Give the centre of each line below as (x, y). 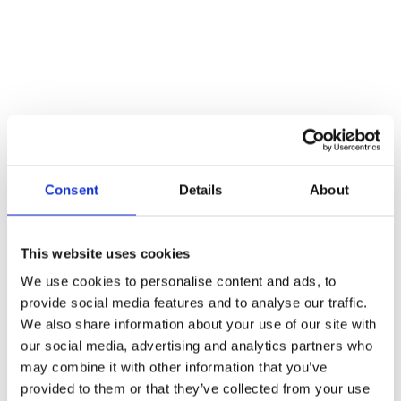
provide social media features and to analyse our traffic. (194, 303)
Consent (72, 189)
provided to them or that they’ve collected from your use (195, 388)
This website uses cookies (106, 253)
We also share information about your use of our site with (199, 324)
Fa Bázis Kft (96, 379)
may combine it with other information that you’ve (174, 367)
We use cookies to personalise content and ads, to (179, 281)
